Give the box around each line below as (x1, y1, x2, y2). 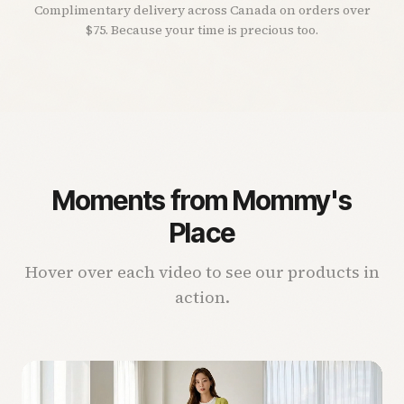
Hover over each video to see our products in (24, 260, 380, 283)
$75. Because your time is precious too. (86, 20, 318, 39)
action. (174, 285, 230, 308)
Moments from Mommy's (51, 183, 353, 216)
